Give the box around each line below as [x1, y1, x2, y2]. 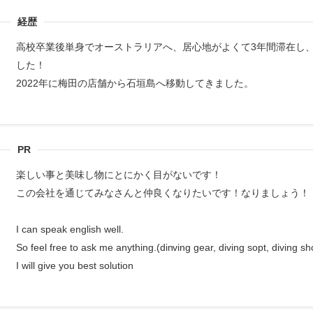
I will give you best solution [16, 260, 133, 271]
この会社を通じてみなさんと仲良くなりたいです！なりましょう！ [16, 187, 310, 198]
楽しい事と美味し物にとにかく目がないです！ [16, 169, 221, 180]
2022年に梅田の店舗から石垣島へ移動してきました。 [16, 78, 254, 89]
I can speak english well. [16, 224, 124, 235]
